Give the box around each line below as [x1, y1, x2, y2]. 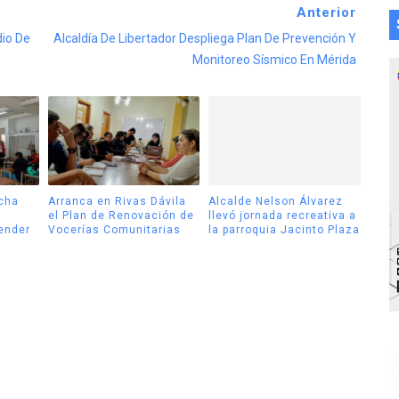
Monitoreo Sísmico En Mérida [191, 53, 356, 68]
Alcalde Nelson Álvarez [208, 194, 343, 208]
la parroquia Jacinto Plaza [208, 223, 360, 236]
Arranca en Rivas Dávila [47, 194, 186, 208]
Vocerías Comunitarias [47, 223, 181, 236]
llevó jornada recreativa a [208, 208, 356, 222]
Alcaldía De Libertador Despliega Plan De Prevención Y [53, 31, 356, 46]
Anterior [296, 4, 356, 21]
